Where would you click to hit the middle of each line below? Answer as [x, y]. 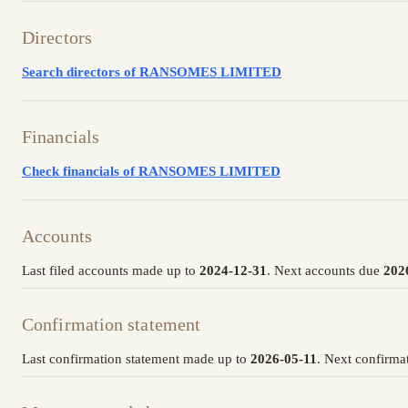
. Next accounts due [325, 271]
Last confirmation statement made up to [136, 359]
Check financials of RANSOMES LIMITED [151, 172]
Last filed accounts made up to [111, 271]
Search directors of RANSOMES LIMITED [152, 72]
